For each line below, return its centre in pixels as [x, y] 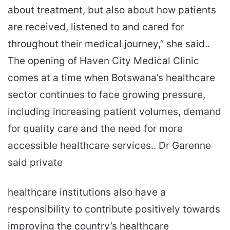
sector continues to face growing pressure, [107, 95]
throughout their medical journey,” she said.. [109, 44]
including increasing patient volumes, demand [114, 112]
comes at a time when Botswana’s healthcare [111, 78]
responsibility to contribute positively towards [114, 209]
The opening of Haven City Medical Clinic [103, 61]
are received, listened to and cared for [96, 27]
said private [35, 163]
